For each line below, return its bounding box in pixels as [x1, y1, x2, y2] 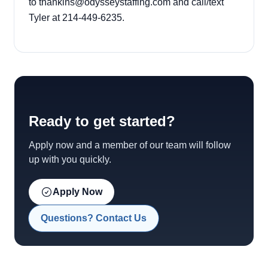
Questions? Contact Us [41, 213, 147, 223]
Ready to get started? [29, 113, 175, 129]
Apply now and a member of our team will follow [29, 140, 231, 150]
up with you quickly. [29, 154, 111, 165]
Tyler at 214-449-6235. [29, 13, 124, 23]
